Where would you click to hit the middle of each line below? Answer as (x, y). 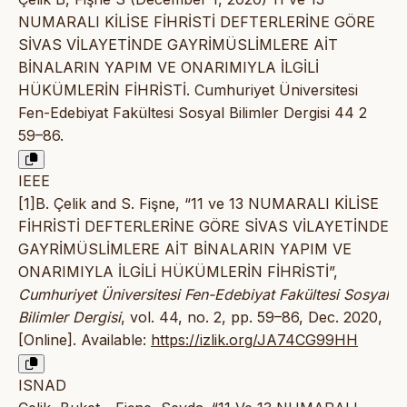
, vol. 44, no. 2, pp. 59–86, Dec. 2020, (252, 318)
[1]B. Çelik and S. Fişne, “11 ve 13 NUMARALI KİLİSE (199, 204)
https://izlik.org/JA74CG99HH (254, 340)
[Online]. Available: (84, 340)
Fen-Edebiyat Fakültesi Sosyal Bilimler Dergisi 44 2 (193, 113)
